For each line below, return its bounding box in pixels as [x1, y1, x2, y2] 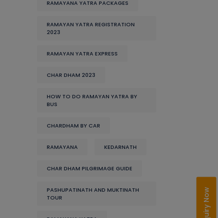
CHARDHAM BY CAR [47, 122, 100, 129]
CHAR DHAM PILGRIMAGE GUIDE [47, 164, 132, 172]
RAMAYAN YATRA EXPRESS [47, 50, 118, 57]
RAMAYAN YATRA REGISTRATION [47, 20, 135, 28]
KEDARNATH [104, 143, 137, 151]
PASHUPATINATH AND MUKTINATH [47, 186, 139, 194]
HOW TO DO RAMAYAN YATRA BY [47, 92, 137, 100]
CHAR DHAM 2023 [47, 71, 95, 79]
